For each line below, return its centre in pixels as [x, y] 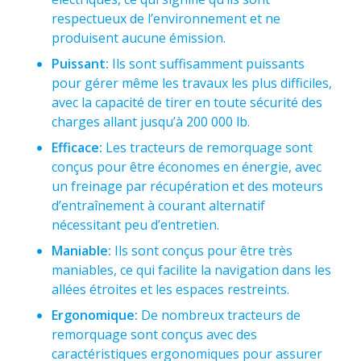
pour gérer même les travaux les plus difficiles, [192, 83]
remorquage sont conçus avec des [154, 334]
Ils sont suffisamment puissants [207, 64]
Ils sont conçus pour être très [202, 251]
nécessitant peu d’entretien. [135, 225]
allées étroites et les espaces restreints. [170, 289]
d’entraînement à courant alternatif [158, 205]
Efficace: [77, 147]
